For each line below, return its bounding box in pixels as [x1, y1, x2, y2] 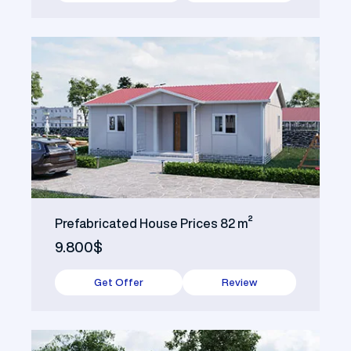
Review [222, 277, 257, 288]
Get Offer [94, 277, 143, 288]
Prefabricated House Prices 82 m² [55, 217, 253, 230]
